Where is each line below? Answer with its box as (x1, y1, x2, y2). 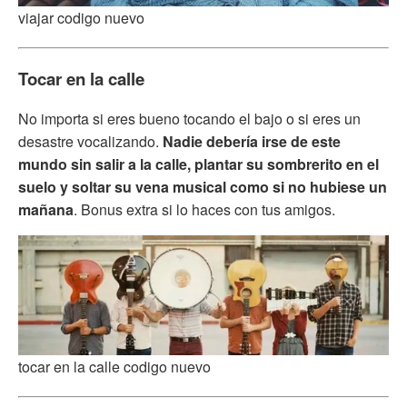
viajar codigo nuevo (18, 7, 144, 29)
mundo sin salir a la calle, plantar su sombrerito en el (18, 154, 379, 175)
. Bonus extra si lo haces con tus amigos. (74, 199, 335, 221)
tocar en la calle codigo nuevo (18, 355, 211, 377)
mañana (18, 199, 74, 221)
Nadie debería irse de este (163, 131, 341, 153)
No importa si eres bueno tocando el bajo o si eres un (18, 108, 361, 130)
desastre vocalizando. (18, 131, 163, 153)
